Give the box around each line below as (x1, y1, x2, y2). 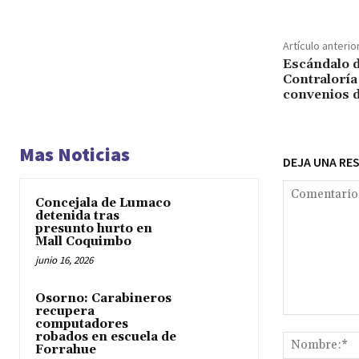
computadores (35, 316, 128, 332)
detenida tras (35, 208, 119, 224)
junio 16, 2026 (35, 252, 93, 267)
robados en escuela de (35, 329, 176, 345)
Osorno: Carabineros (35, 290, 171, 306)
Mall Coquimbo (35, 233, 131, 249)
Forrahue (35, 341, 96, 357)
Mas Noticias (19, 141, 130, 167)
